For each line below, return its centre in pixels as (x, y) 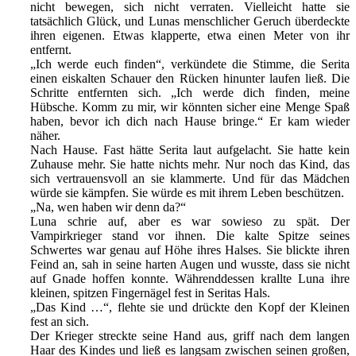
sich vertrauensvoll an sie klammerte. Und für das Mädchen (190, 179)
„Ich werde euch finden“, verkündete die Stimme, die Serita (190, 64)
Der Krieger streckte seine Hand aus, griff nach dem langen (190, 336)
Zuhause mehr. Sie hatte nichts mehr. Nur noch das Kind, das (190, 164)
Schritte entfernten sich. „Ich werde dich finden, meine (190, 93)
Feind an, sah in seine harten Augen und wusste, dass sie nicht (190, 265)
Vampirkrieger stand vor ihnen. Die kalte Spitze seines (190, 236)
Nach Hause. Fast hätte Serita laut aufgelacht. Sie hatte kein (190, 150)
